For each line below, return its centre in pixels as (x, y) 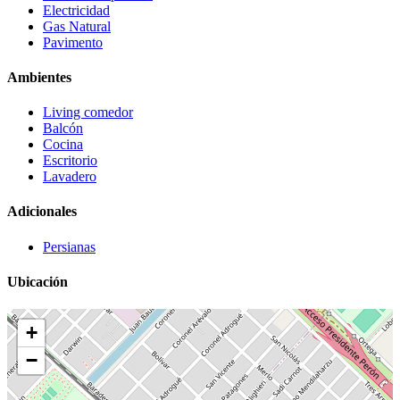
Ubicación (37, 281)
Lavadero (70, 177)
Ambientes (39, 77)
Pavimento (73, 42)
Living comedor (88, 112)
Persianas (69, 246)
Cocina (63, 145)
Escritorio (70, 161)
